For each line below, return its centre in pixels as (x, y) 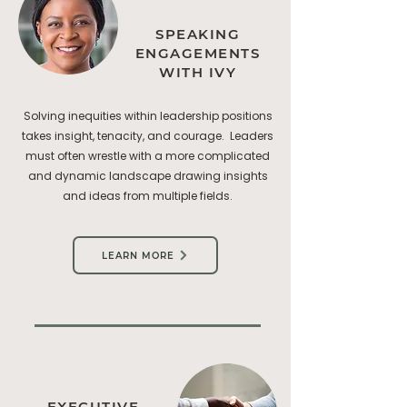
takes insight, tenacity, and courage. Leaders (148, 136)
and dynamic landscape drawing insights (148, 176)
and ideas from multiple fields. (148, 196)
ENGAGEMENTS (198, 53)
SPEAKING (198, 34)
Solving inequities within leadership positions (148, 116)
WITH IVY (198, 72)
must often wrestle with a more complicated (148, 156)
